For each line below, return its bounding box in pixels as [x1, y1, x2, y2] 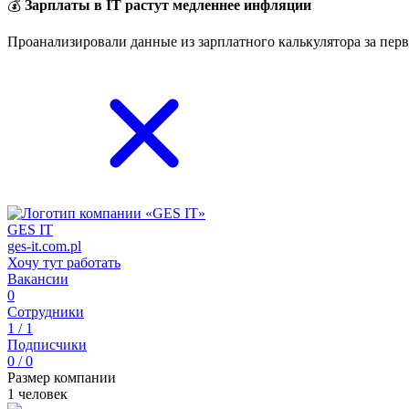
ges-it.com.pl [7, 238, 81, 254]
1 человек [7, 386, 68, 402]
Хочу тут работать [7, 255, 121, 270]
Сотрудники [7, 304, 84, 320]
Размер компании [7, 370, 116, 385]
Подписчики [7, 337, 87, 352]
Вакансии [7, 271, 68, 287]
